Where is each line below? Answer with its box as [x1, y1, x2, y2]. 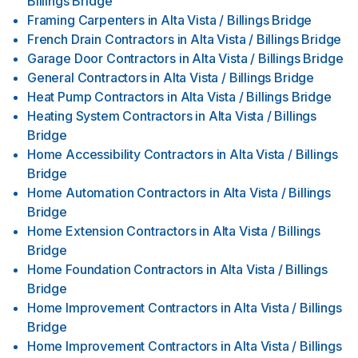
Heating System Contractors [27, 108, 193, 124]
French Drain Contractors [27, 31, 174, 47]
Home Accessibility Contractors [27, 146, 213, 162]
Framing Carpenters [27, 12, 145, 28]
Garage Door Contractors [27, 50, 176, 66]
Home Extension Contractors [27, 223, 197, 239]
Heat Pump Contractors [27, 89, 165, 105]
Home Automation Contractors [27, 185, 207, 201]
